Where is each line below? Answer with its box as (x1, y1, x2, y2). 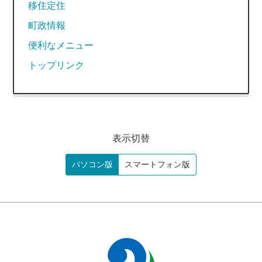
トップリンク (28, 60, 85, 70)
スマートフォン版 (125, 160, 190, 169)
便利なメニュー (28, 40, 94, 50)
